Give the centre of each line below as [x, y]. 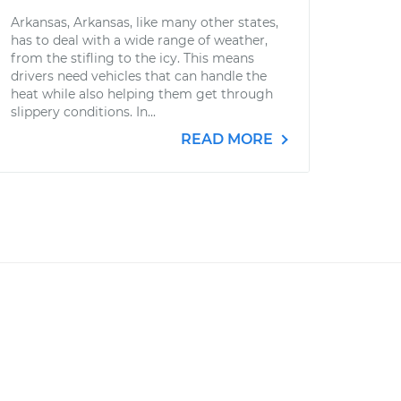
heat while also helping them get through [142, 94]
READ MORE [229, 139]
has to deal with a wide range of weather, [139, 40]
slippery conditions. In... [83, 112]
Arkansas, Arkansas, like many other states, [145, 22]
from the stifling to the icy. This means [132, 58]
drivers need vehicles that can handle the [139, 76]
